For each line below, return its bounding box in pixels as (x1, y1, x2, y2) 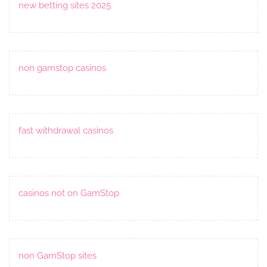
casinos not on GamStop (18, 187, 119, 198)
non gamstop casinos (18, 62, 106, 73)
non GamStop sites (18, 250, 97, 261)
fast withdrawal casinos (18, 125, 113, 136)
